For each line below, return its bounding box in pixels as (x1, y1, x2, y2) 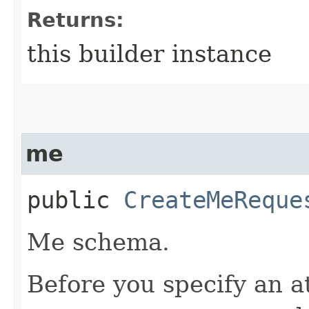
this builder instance (27, 39, 272, 68)
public (27, 186, 123, 214)
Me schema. (27, 228, 170, 256)
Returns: (27, 8, 124, 32)
